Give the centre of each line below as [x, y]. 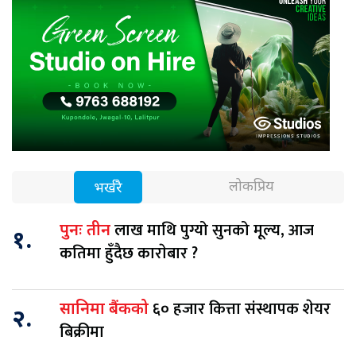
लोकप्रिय [251, 188]
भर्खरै [108, 189]
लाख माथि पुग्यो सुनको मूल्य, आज [214, 231]
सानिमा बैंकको [106, 310]
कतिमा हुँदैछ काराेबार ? [129, 254]
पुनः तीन [87, 232]
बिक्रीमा [82, 333]
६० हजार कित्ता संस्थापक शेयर [242, 310]
